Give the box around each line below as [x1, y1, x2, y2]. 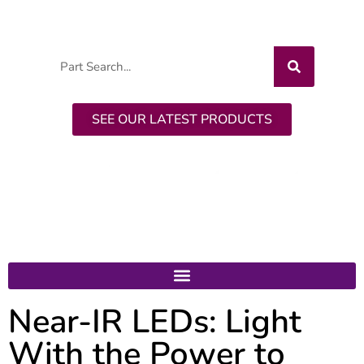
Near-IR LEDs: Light [8, 299, 301, 344]
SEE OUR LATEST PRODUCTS [92, 110, 272, 128]
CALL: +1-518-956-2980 [8, 4, 259, 34]
